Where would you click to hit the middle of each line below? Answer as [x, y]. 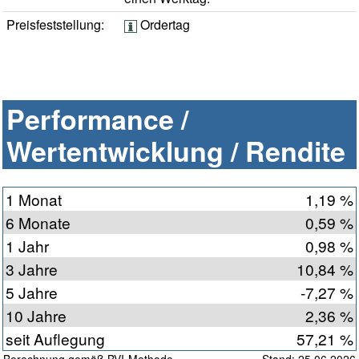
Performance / [97, 119]
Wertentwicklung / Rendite [176, 151]
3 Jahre [32, 269]
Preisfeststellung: [55, 25]
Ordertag [163, 25]
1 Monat [34, 200]
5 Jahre [32, 292]
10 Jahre [36, 316]
